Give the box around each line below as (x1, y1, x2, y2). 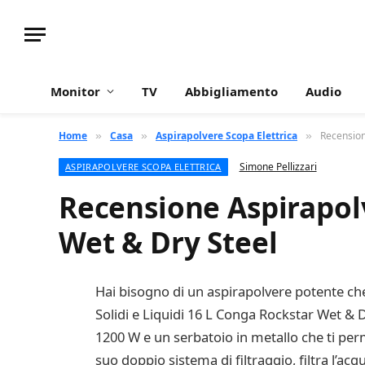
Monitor (51, 83, 100, 99)
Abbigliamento (185, 83, 278, 99)
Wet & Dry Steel (59, 223, 278, 262)
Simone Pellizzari (239, 160, 317, 174)
